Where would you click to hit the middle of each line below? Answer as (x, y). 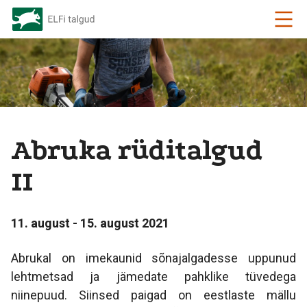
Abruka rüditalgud (136, 150)
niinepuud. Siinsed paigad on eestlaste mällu (153, 295)
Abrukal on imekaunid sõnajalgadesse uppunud (153, 258)
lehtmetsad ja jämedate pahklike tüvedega (153, 277)
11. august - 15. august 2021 (90, 223)
